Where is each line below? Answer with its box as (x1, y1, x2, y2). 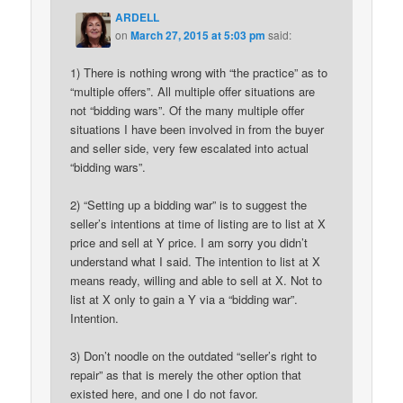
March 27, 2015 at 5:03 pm (130, 26, 266, 43)
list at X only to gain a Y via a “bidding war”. (70, 291, 299, 309)
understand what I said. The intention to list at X (70, 253, 321, 271)
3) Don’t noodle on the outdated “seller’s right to (70, 347, 318, 365)
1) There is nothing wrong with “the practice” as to (70, 63, 328, 81)
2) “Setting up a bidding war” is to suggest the (70, 196, 308, 214)
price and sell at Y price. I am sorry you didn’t (70, 234, 309, 252)
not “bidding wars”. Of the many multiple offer (70, 101, 305, 119)
